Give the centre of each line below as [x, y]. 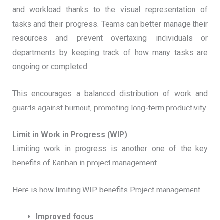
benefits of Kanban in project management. [85, 163]
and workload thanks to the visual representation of [110, 10]
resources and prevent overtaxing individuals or [110, 38]
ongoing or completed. [50, 67]
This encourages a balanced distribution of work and [110, 93]
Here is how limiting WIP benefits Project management [106, 190]
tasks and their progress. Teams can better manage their [110, 24]
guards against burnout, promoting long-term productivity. [110, 108]
